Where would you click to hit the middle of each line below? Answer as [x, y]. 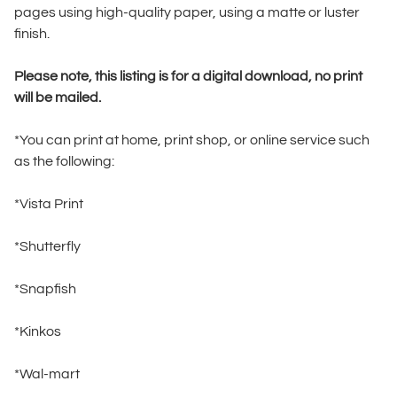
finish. [32, 33]
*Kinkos [38, 331]
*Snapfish [45, 288]
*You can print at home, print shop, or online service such [192, 140]
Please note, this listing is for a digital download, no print [188, 76]
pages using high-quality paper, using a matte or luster [187, 12]
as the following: [64, 161]
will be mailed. [58, 97]
